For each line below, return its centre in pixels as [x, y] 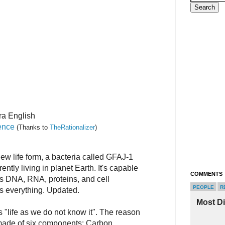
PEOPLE [203, 187]
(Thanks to [33, 128]
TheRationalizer [72, 128]
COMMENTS [206, 174]
